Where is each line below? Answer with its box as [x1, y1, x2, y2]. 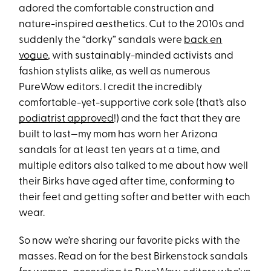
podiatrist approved [19, 114, 114, 125]
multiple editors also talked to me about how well [19, 161, 249, 172]
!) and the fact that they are [114, 114, 241, 125]
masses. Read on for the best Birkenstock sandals [19, 252, 249, 263]
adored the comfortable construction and [19, 4, 215, 15]
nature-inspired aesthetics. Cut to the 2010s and [19, 19, 245, 30]
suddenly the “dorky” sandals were [19, 35, 184, 46]
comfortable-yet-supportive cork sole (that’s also [19, 98, 247, 109]
